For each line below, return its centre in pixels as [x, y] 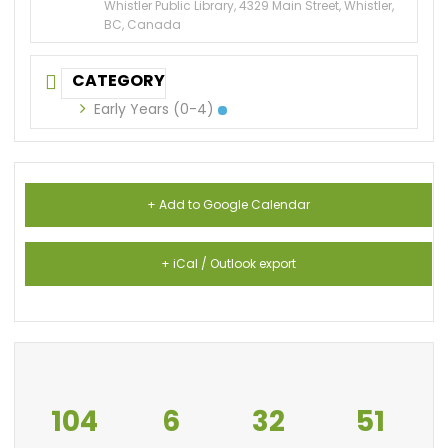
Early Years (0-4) [154, 109]
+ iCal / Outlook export [229, 263]
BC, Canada [143, 24]
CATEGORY [119, 80]
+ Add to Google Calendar [229, 204]
